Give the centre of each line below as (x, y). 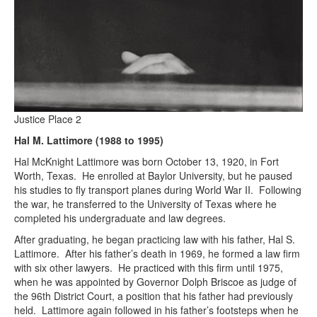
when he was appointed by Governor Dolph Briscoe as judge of (155, 282)
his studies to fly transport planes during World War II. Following (158, 190)
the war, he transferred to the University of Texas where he (145, 204)
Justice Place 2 (48, 119)
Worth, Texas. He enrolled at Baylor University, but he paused (153, 176)
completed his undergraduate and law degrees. (120, 218)
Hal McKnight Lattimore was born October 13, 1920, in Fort (146, 162)
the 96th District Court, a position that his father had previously (154, 296)
